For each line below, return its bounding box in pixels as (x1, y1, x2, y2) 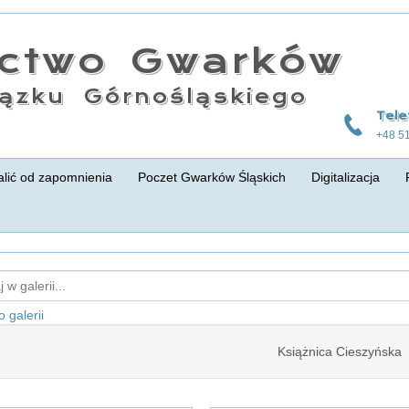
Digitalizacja (311, 170, 380, 184)
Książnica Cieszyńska (277, 343, 402, 359)
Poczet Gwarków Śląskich (138, 170, 286, 184)
